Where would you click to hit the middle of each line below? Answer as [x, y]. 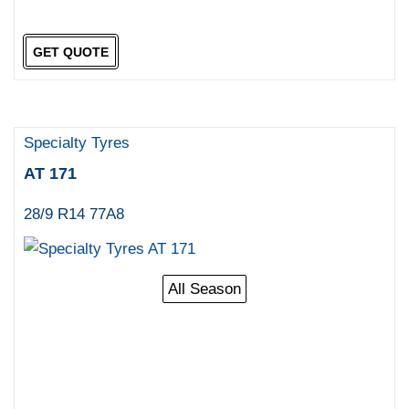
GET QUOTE [70, 52]
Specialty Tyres [77, 143]
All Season [204, 289]
